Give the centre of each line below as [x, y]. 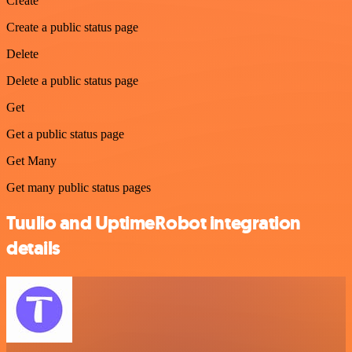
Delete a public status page [72, 80]
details [33, 248]
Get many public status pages [79, 187]
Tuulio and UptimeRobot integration [154, 223]
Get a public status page [65, 134]
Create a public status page [72, 27]
